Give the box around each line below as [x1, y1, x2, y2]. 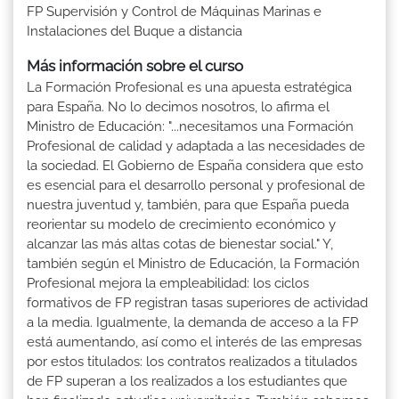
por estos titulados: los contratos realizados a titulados [27, 353, 357, 370]
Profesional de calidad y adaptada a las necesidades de [27, 137, 365, 154]
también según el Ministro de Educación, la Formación [27, 255, 360, 272]
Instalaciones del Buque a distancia [27, 22, 242, 39]
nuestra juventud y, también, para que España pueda [27, 196, 349, 213]
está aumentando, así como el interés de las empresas [27, 333, 362, 350]
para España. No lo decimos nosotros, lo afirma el [27, 98, 330, 115]
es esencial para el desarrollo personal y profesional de [27, 176, 365, 193]
